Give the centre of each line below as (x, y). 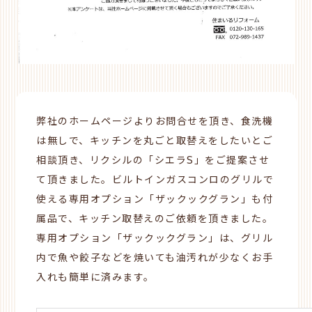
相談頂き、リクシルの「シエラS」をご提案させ (153, 161)
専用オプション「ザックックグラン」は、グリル (155, 239)
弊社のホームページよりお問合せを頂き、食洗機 (155, 122)
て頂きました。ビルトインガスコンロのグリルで (155, 180)
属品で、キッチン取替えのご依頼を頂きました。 (155, 219)
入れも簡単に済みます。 (95, 278)
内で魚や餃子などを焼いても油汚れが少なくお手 (155, 258)
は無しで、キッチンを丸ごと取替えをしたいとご (155, 141)
